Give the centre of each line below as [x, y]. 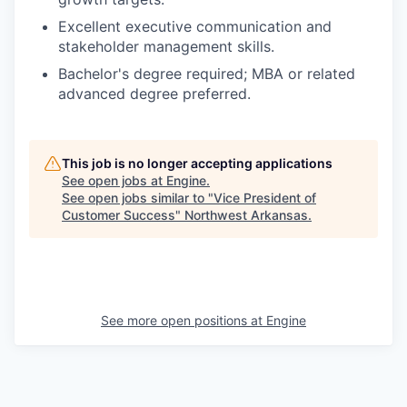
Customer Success [119, 215]
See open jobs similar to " [138, 198]
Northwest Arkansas [246, 215]
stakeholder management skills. [166, 46]
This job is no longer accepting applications [197, 163]
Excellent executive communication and [195, 26]
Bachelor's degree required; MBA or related [207, 74]
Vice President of [265, 198]
